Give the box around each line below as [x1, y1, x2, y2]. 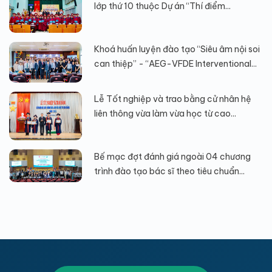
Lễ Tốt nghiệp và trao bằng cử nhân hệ [94, 93, 251, 105]
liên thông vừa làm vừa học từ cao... [94, 108, 236, 120]
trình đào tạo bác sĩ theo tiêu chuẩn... [94, 166, 245, 177]
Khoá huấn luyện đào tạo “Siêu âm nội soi [94, 43, 260, 55]
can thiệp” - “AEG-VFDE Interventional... [94, 58, 257, 69]
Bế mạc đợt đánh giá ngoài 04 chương [94, 151, 251, 163]
